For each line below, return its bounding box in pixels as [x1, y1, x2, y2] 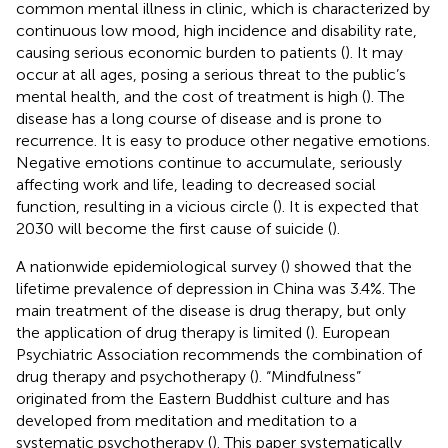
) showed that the [285, 256, 412, 276]
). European [310, 322, 390, 342]
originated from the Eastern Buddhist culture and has [16, 388, 390, 408]
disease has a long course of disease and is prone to [16, 108, 382, 128]
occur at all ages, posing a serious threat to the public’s [16, 64, 406, 84]
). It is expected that [277, 196, 419, 216]
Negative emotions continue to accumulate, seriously [16, 152, 402, 172]
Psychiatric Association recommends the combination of [16, 344, 422, 364]
